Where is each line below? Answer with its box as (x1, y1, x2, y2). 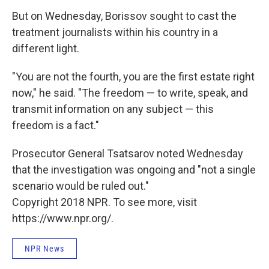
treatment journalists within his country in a (12, 26, 218, 39)
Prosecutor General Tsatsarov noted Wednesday (12, 147, 243, 160)
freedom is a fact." (12, 119, 99, 132)
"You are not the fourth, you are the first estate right (12, 70, 255, 83)
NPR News (25, 244, 64, 254)
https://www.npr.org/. (12, 212, 113, 225)
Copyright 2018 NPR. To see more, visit (12, 196, 197, 209)
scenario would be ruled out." (12, 180, 149, 193)
